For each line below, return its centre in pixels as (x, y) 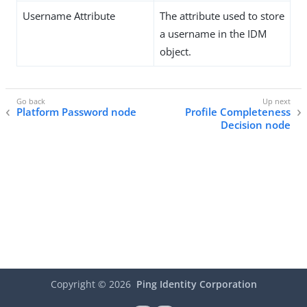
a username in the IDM (213, 34)
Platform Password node (76, 112)
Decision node (256, 125)
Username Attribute (69, 16)
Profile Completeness (238, 112)
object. (175, 52)
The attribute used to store (222, 16)
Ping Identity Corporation (196, 284)
